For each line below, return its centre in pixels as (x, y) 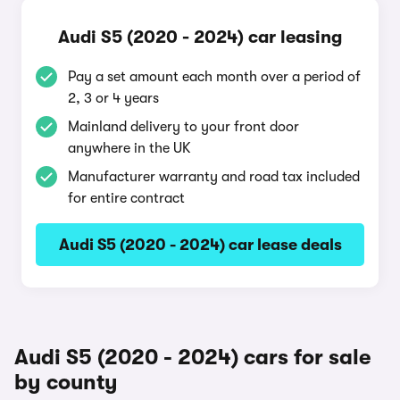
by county (66, 382)
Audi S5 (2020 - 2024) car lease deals (200, 245)
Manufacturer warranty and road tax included (214, 177)
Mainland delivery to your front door (183, 127)
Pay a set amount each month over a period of (214, 77)
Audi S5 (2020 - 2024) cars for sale (192, 357)
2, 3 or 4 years (113, 98)
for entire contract (126, 198)
